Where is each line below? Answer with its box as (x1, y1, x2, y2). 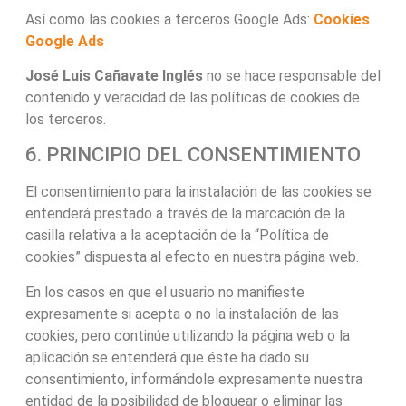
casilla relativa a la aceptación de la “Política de (24, 227, 329, 245)
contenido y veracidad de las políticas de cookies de (24, 89, 360, 107)
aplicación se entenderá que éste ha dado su (24, 348, 309, 366)
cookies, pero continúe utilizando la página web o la (24, 326, 350, 344)
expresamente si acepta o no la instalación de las (24, 304, 339, 323)
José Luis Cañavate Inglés (24, 67, 203, 85)
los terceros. (24, 111, 106, 129)
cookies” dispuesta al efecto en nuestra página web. (24, 248, 359, 266)
